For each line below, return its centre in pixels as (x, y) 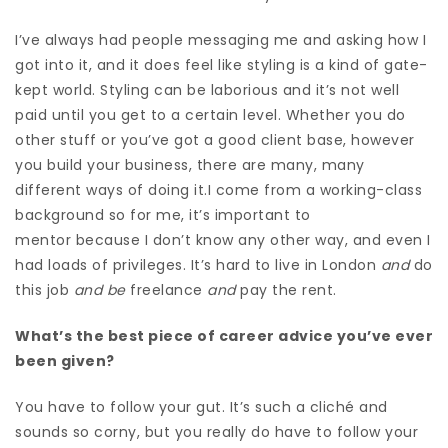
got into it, (53, 64)
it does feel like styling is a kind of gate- (276, 64)
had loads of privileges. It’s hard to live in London (198, 264)
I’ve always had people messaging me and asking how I (220, 39)
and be (99, 289)
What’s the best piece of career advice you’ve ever (224, 335)
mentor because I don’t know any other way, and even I (223, 239)
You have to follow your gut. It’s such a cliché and (201, 406)
